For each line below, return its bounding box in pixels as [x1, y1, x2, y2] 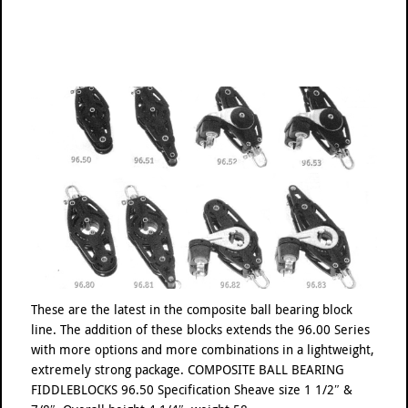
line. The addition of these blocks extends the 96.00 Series [31, 321, 370, 338]
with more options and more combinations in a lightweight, [31, 341, 374, 358]
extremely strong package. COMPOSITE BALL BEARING [31, 361, 344, 378]
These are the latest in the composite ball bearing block [31, 301, 352, 318]
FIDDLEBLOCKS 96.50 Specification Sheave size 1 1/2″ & [31, 381, 352, 398]
